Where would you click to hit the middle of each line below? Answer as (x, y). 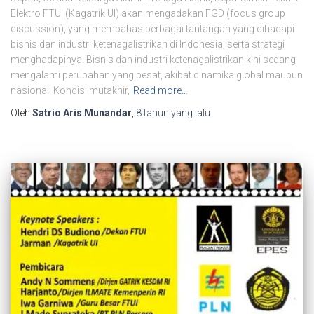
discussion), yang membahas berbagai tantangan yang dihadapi (152, 29)
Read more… (161, 91)
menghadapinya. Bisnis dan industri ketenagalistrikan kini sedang (153, 60)
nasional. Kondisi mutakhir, (70, 91)
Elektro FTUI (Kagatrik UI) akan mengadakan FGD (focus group (148, 14)
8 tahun (152, 113)
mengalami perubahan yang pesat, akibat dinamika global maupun (157, 75)
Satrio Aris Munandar (82, 113)
